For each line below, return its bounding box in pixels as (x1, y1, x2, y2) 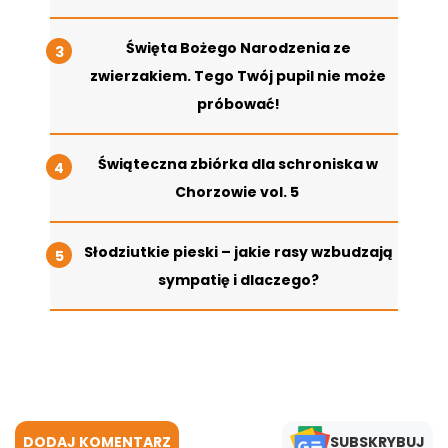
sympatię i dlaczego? (157, 269, 319, 290)
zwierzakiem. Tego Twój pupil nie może (90, 65, 386, 86)
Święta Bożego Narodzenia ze (125, 37, 351, 58)
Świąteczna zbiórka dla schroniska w (98, 153, 378, 174)
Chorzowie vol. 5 (174, 181, 302, 202)
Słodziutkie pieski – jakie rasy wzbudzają (83, 241, 393, 262)
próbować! (196, 93, 280, 114)
